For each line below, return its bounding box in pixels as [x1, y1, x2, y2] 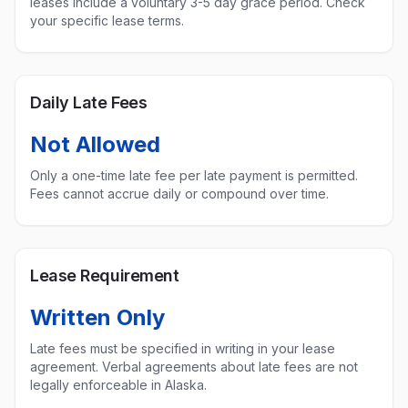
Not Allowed [30, 131, 160, 158]
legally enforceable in [30, 377, 165, 393]
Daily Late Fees [30, 93, 148, 112]
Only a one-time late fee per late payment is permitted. [30, 168, 358, 183]
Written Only [30, 304, 165, 331]
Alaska [165, 377, 204, 393]
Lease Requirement [30, 266, 179, 285]
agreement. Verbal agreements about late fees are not [30, 359, 358, 374]
